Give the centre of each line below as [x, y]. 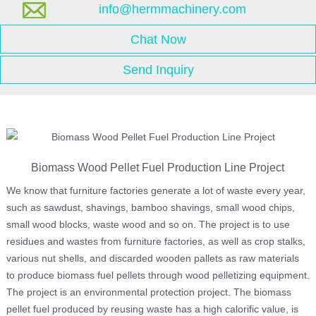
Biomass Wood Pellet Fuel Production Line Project [158, 167]
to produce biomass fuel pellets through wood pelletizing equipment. [158, 275]
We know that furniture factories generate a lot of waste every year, [156, 191]
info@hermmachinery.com [172, 10]
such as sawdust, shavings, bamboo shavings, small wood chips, [150, 208]
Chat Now [158, 39]
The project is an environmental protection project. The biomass [148, 292]
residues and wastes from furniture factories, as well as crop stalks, [156, 242]
